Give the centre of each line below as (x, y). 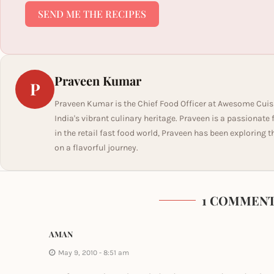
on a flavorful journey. (96, 148)
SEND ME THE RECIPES (92, 14)
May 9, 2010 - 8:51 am (94, 253)
